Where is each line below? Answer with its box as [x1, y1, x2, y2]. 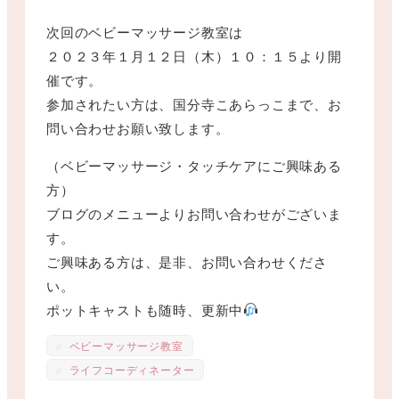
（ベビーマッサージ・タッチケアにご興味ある [46, 155, 342, 175]
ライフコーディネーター [65, 361, 195, 377]
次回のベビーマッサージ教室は [46, 21, 244, 41]
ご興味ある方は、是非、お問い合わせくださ [46, 251, 328, 271]
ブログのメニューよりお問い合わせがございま [46, 203, 342, 223]
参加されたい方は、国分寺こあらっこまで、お [46, 94, 342, 113]
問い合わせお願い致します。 [46, 118, 230, 137]
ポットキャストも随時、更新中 [46, 299, 244, 319]
